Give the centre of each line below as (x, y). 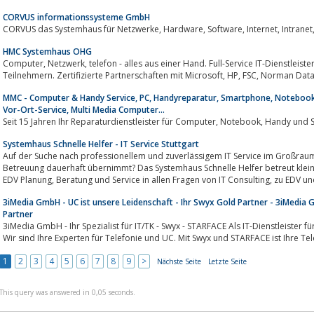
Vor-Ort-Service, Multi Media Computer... (84, 109)
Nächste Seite (179, 261)
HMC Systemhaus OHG (47, 51)
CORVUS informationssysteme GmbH (76, 17)
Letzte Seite (227, 261)
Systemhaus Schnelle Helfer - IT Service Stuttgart (101, 144)
